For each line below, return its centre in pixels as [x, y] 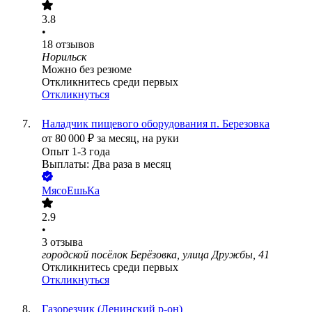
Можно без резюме [87, 70]
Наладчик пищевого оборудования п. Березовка [156, 124]
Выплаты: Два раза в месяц [107, 164]
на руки [161, 139]
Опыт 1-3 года [76, 152]
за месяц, [119, 139]
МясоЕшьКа [71, 191]
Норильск [64, 57]
